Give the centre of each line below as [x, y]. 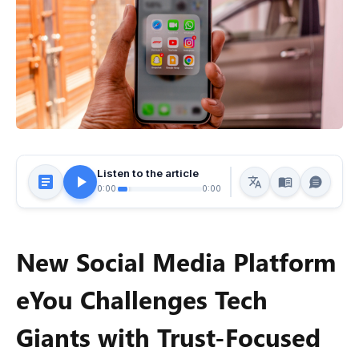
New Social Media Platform [176, 261]
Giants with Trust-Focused [168, 336]
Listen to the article [148, 173]
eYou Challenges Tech [142, 298]
